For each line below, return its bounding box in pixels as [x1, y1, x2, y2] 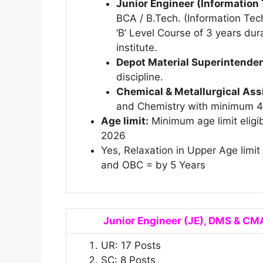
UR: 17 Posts [101, 239, 161, 251]
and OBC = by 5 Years [101, 159, 205, 171]
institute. [116, 42, 157, 54]
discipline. [116, 71, 163, 83]
